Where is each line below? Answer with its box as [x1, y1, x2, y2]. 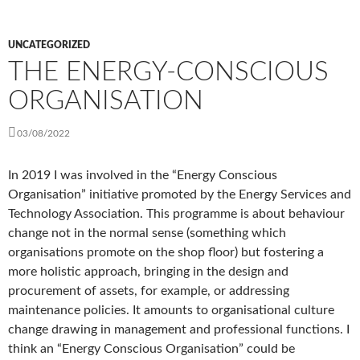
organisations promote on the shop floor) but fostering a [8, 246, 324, 260]
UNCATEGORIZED [8, 40, 90, 51]
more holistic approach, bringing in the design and [8, 265, 288, 279]
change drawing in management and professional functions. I [8, 323, 350, 337]
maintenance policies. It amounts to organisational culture [8, 304, 334, 317]
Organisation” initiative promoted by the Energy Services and [8, 188, 351, 202]
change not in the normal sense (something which [8, 227, 286, 240]
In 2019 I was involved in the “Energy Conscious [8, 169, 277, 182]
